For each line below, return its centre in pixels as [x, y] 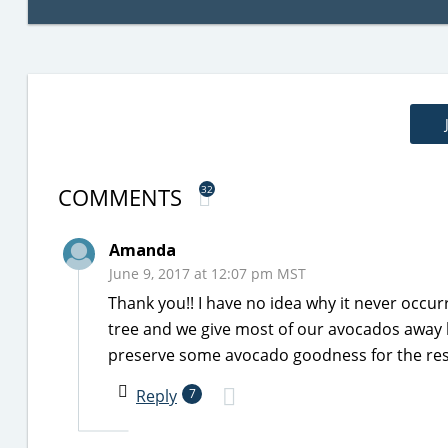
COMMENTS [123, 197]
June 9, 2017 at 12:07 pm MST [207, 273]
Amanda [142, 250]
